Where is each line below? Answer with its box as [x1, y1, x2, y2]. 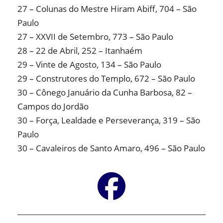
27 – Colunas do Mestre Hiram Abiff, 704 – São [17, 3, 197, 15]
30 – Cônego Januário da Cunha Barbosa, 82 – [17, 87, 192, 99]
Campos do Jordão [17, 101, 89, 112]
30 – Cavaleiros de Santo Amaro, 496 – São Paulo [17, 142, 205, 154]
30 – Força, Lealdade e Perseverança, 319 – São [17, 114, 200, 126]
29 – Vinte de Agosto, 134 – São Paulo [17, 59, 161, 71]
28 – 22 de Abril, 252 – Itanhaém [17, 45, 142, 57]
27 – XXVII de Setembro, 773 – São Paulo [17, 31, 173, 43]
